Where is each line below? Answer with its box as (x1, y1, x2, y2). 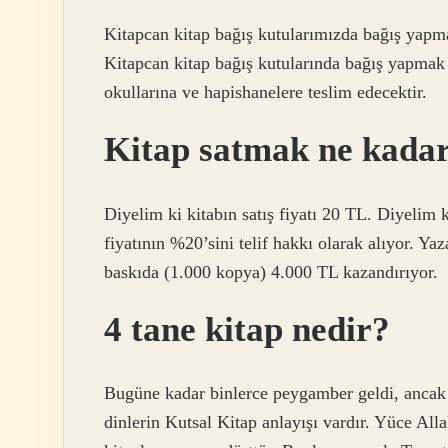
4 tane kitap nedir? (104, 309, 390, 349)
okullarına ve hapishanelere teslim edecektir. (104, 82, 427, 103)
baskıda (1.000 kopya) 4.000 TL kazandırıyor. (104, 261, 438, 282)
